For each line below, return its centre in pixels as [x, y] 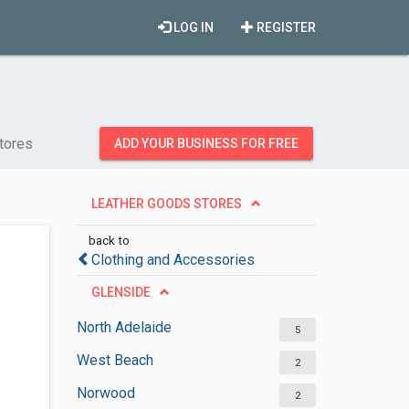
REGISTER [285, 27]
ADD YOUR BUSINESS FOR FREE [206, 143]
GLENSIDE [121, 292]
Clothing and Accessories [173, 260]
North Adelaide [124, 327]
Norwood [105, 393]
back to [109, 240]
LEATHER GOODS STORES [166, 204]
